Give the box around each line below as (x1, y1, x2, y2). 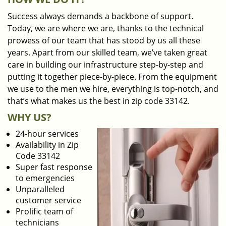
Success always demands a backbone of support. (8, 11, 193, 22)
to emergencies (16, 173, 75, 184)
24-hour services (16, 128, 79, 139)
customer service (16, 195, 81, 206)
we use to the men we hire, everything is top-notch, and (8, 83, 218, 94)
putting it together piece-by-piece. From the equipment (8, 71, 217, 82)
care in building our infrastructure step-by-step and (8, 59, 203, 70)
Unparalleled (16, 184, 65, 195)
